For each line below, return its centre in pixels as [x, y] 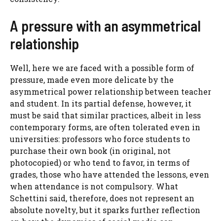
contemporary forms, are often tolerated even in [105, 127]
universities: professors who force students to [100, 139]
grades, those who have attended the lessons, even [110, 175]
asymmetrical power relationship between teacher [110, 92]
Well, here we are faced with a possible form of [102, 68]
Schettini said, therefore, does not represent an [102, 198]
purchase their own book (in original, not [90, 151]
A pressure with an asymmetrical [105, 26]
